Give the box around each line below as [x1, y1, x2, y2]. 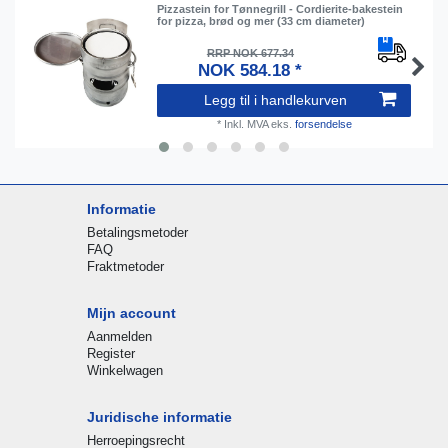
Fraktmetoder [86, 258, 164, 274]
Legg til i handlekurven [204, 91, 347, 108]
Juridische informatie [86, 408, 232, 425]
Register [86, 345, 135, 361]
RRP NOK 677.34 [206, 46, 294, 59]
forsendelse [294, 117, 352, 130]
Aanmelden [86, 328, 152, 344]
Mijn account [86, 304, 176, 321]
